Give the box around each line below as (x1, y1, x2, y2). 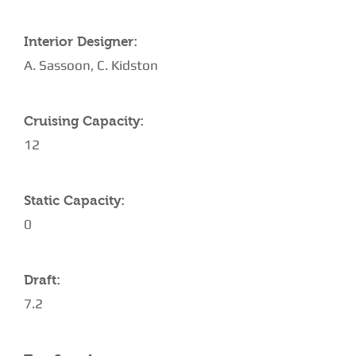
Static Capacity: (24, 193, 125, 208)
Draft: (24, 273, 60, 288)
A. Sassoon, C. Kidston (24, 57, 158, 73)
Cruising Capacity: (24, 114, 144, 129)
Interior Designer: (24, 34, 137, 49)
